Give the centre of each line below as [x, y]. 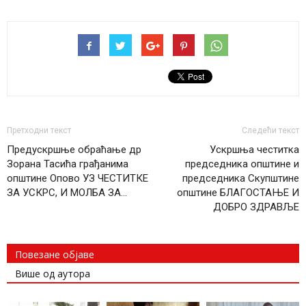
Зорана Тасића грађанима [68, 164]
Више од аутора [53, 273]
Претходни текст [39, 130]
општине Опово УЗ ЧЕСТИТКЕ [78, 178]
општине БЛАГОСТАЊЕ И [238, 192]
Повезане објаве [55, 254]
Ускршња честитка [254, 149]
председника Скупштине [241, 178]
